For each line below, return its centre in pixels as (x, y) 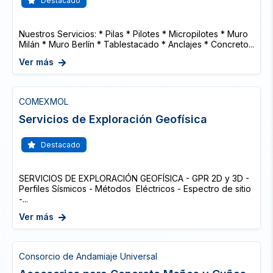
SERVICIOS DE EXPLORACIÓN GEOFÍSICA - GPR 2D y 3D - (134, 178)
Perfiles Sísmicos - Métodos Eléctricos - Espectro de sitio (135, 189)
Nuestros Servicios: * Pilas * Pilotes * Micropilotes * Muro (133, 34)
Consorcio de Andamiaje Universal (88, 256)
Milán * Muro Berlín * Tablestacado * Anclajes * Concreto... (136, 44)
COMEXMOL (44, 101)
